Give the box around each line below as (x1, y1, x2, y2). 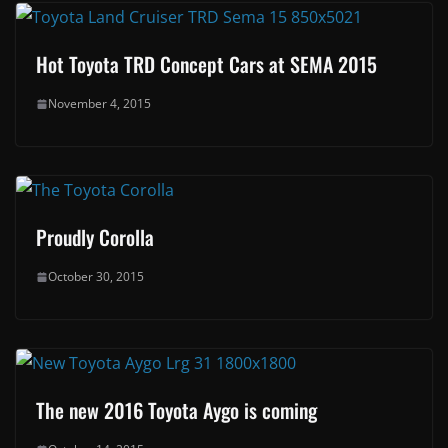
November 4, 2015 (48, 95, 151, 113)
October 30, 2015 (48, 268, 144, 286)
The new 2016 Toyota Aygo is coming (36, 395, 317, 426)
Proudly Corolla (36, 222, 154, 253)
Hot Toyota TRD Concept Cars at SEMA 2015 (36, 49, 377, 80)
